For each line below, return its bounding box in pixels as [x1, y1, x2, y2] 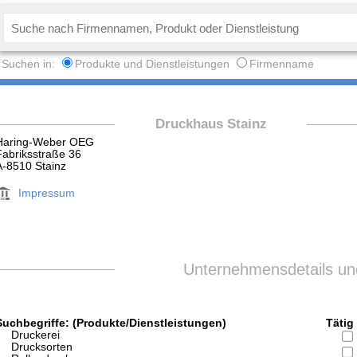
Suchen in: [2, 58, 59, 70]
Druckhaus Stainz [155, 116, 267, 131]
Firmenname [249, 58, 315, 70]
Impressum [18, 186, 76, 199]
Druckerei [11, 329, 61, 342]
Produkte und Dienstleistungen [75, 58, 230, 70]
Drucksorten [11, 341, 73, 354]
